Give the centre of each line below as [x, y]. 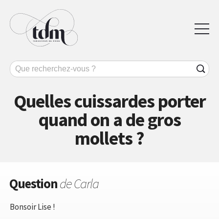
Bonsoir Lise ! [33, 207]
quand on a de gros [109, 119]
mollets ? [109, 138]
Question [34, 183]
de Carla [79, 183]
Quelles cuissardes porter [109, 101]
